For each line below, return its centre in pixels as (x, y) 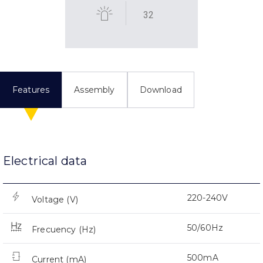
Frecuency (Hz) (64, 230)
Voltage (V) (55, 200)
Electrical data (45, 161)
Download (161, 90)
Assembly (95, 90)
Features (31, 90)
